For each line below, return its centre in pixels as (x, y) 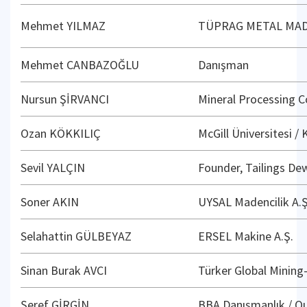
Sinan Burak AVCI (64, 270)
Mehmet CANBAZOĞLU (80, 65)
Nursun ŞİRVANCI (65, 99)
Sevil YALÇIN (53, 168)
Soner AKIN (50, 202)
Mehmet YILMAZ (63, 26)
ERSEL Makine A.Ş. (246, 236)
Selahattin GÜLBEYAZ (76, 236)
